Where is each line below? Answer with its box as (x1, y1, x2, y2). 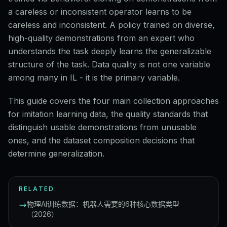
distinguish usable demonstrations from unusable (8, 122, 197, 132)
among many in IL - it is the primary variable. (8, 72, 180, 83)
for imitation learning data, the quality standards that (8, 109, 208, 119)
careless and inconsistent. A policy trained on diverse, (8, 20, 215, 30)
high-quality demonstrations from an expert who (8, 33, 195, 43)
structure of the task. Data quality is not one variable (8, 59, 210, 69)
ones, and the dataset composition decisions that (8, 135, 195, 145)
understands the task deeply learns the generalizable (8, 46, 211, 56)
